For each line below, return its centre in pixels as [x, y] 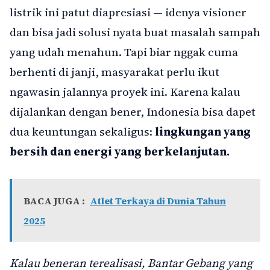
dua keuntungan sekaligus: [82, 132]
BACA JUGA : [54, 200]
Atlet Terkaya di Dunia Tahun [158, 200]
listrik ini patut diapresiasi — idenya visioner [128, 12]
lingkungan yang [203, 132]
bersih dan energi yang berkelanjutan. [120, 152]
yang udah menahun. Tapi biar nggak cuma [124, 52]
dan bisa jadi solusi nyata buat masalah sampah [135, 32]
